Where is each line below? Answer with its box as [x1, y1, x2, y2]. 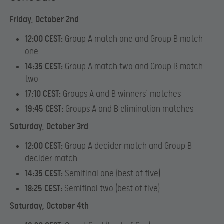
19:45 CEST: [25, 104, 63, 115]
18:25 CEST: [25, 183, 62, 194]
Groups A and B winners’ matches [61, 89, 181, 100]
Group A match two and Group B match [63, 61, 203, 72]
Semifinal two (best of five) [62, 183, 160, 194]
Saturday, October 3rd [10, 121, 88, 132]
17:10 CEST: [25, 89, 61, 100]
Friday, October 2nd [10, 14, 79, 25]
